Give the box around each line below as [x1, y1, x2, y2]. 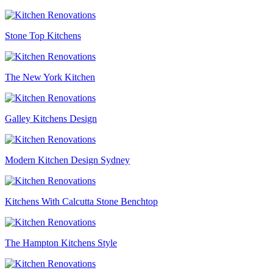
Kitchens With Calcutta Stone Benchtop [5, 196, 158, 207]
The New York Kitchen [5, 72, 95, 83]
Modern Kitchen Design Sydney [5, 155, 130, 166]
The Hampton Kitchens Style [5, 238, 117, 249]
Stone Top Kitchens [5, 30, 81, 41]
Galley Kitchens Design [5, 113, 97, 124]
